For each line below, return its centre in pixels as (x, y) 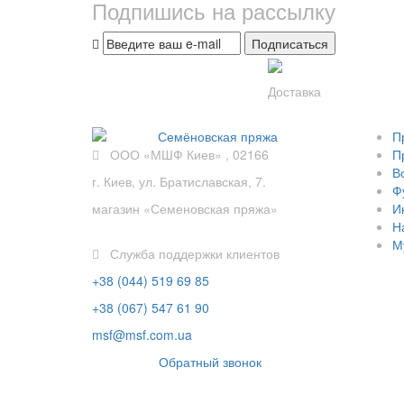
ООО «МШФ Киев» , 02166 (184, 155)
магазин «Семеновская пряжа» (185, 209)
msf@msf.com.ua (142, 335)
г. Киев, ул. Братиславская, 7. (179, 182)
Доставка (294, 92)
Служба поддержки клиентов (189, 254)
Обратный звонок (211, 362)
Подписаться (290, 43)
